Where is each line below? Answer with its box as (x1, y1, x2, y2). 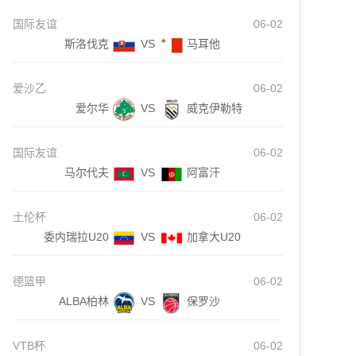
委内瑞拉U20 (44, 230, 109, 243)
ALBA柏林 (59, 295, 109, 308)
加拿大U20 (187, 230, 241, 243)
